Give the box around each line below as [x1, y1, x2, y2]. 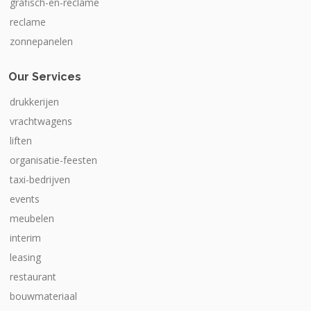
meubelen [10, 212, 54, 225]
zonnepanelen [10, 35, 73, 48]
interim [10, 231, 41, 244]
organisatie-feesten [10, 153, 97, 167]
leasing [10, 251, 41, 264]
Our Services [8, 70, 81, 83]
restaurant [10, 270, 56, 283]
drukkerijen [10, 95, 59, 108]
